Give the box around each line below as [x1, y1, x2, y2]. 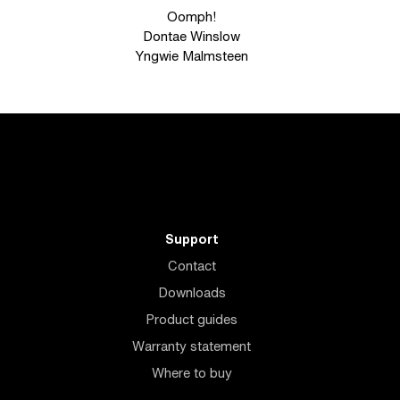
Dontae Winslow [143, 27, 241, 46]
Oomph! [167, 7, 217, 26]
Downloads [157, 283, 226, 302]
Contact [167, 256, 216, 275]
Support [164, 229, 219, 248]
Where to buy [151, 363, 232, 382]
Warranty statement [132, 337, 252, 355]
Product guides [146, 310, 238, 329]
